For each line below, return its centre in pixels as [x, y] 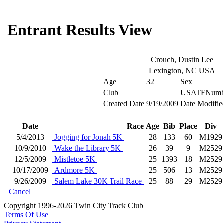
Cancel [20, 191]
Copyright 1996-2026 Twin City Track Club [74, 205]
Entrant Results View [80, 30]
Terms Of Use [26, 214]
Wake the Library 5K [88, 148]
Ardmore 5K [74, 170]
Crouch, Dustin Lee [182, 59]
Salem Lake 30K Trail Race [98, 181]
